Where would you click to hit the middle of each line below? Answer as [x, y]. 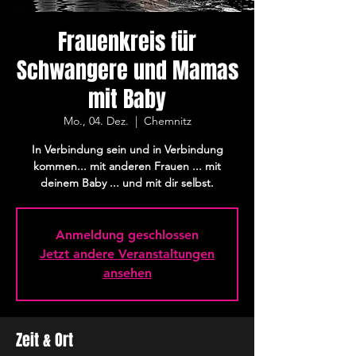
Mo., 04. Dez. [96, 121]
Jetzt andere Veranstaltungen [127, 254]
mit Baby [127, 99]
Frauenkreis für [127, 42]
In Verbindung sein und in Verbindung [127, 149]
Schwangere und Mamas [127, 70]
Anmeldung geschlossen [127, 235]
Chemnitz [167, 121]
